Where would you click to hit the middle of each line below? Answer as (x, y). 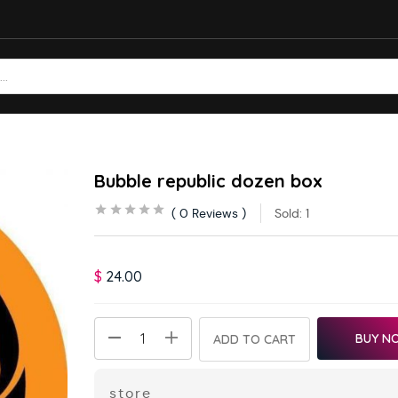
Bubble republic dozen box (209, 181)
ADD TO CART (255, 339)
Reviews (214, 213)
